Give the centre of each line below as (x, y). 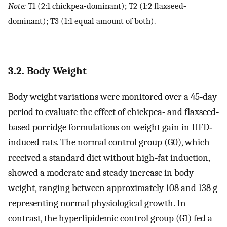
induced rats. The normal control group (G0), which (109, 143)
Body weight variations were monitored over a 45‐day (112, 97)
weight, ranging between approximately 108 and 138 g (113, 188)
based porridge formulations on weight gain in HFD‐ (110, 127)
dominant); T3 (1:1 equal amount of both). (82, 21)
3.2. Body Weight (47, 71)
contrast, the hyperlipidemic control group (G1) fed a (110, 219)
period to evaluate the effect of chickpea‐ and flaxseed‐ (113, 112)
